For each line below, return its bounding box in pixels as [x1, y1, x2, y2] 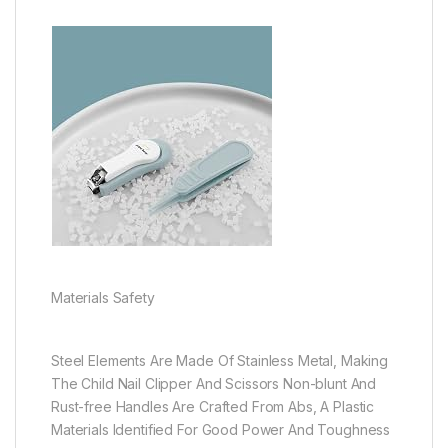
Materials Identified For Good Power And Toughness [51, 420, 391, 438]
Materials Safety [51, 288, 155, 306]
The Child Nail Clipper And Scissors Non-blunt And [51, 374, 377, 392]
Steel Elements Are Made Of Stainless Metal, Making [51, 351, 388, 369]
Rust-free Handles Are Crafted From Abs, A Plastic [51, 397, 375, 415]
